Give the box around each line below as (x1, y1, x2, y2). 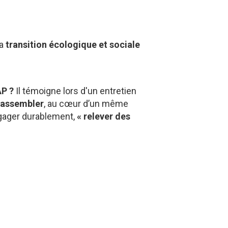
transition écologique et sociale (6, 39, 140, 50)
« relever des (77, 111, 131, 122)
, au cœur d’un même (44, 98, 129, 109)
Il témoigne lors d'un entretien (14, 85, 137, 97)
